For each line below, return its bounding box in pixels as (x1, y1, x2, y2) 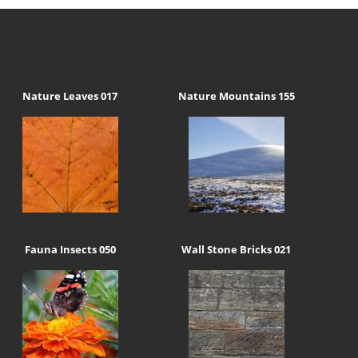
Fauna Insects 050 (24, 241, 116, 257)
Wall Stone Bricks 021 (181, 241, 292, 257)
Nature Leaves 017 (22, 89, 118, 104)
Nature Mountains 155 (177, 89, 295, 104)
